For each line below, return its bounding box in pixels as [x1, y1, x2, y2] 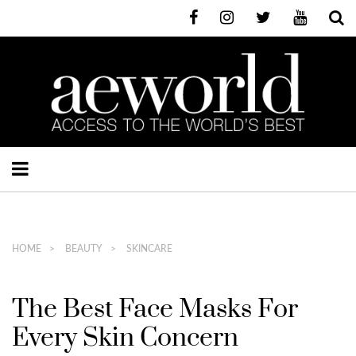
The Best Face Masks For [12, 292, 298, 326]
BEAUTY [63, 243, 103, 253]
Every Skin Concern [12, 321, 238, 354]
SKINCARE [124, 243, 172, 253]
